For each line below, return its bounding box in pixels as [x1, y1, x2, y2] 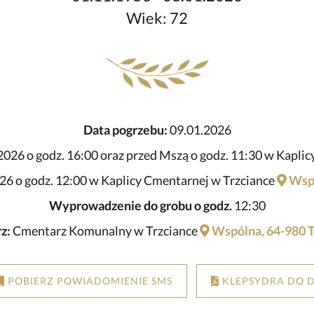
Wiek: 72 [126, 9, 188, 28]
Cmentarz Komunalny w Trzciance [11, 223, 200, 239]
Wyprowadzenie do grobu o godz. [48, 198, 232, 214]
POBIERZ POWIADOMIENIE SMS [4, 275, 172, 287]
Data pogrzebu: [83, 122, 168, 138]
